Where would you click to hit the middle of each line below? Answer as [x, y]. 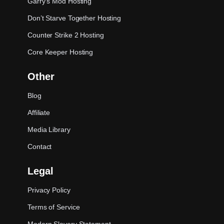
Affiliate [39, 112]
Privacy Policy [49, 190]
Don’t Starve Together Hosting [74, 18]
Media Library [49, 129]
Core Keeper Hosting [60, 52]
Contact [40, 146]
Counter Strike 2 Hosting [66, 35]
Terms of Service [54, 207]
